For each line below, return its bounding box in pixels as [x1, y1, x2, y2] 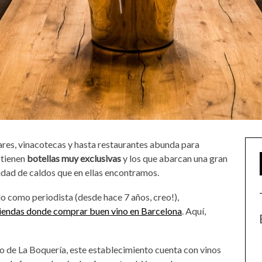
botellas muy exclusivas [27, 153, 121, 164]
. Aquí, [182, 205, 206, 216]
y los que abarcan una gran [121, 153, 227, 164]
